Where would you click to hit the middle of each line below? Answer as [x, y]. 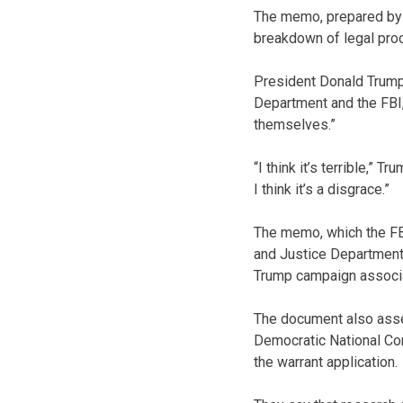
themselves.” [295, 124]
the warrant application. [326, 362]
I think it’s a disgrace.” [322, 189]
